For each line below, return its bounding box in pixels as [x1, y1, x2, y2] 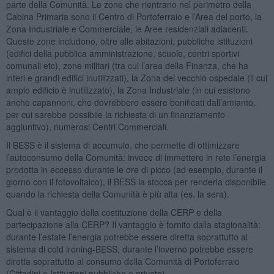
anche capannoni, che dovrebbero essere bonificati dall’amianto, [6, 95, 256, 108]
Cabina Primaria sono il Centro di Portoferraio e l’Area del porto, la [6, 10, 262, 23]
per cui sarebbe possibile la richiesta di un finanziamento [6, 108, 225, 120]
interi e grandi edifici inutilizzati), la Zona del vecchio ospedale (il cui [6, 71, 267, 84]
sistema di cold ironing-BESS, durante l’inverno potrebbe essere [6, 242, 253, 255]
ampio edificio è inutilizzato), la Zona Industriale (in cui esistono [6, 83, 250, 96]
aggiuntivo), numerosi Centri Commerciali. [6, 120, 169, 133]
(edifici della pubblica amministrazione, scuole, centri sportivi [6, 46, 239, 59]
